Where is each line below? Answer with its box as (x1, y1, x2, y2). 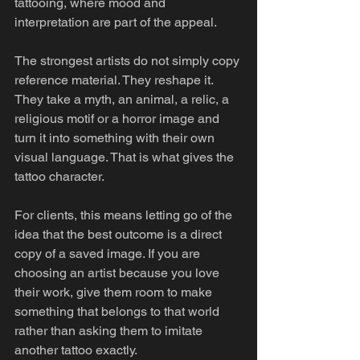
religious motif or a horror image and (14, 111, 223, 126)
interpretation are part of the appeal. (14, 14, 217, 30)
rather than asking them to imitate (14, 323, 206, 338)
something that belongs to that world (14, 304, 223, 319)
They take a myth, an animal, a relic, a (14, 92, 232, 107)
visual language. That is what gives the (14, 149, 237, 165)
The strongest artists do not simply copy (14, 53, 243, 68)
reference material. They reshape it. (14, 72, 216, 88)
